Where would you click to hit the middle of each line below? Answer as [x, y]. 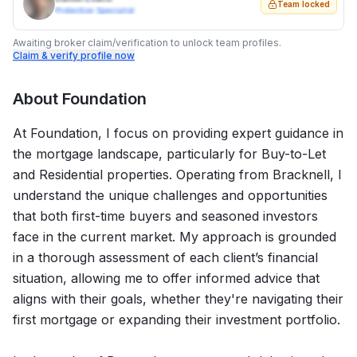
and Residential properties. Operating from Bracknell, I [177, 175]
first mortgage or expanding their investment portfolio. [177, 320]
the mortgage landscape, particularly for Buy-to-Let [169, 154]
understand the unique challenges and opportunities [170, 195]
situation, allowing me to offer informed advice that [166, 278]
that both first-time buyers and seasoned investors [165, 216]
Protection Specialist [94, 10]
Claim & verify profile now [74, 55]
